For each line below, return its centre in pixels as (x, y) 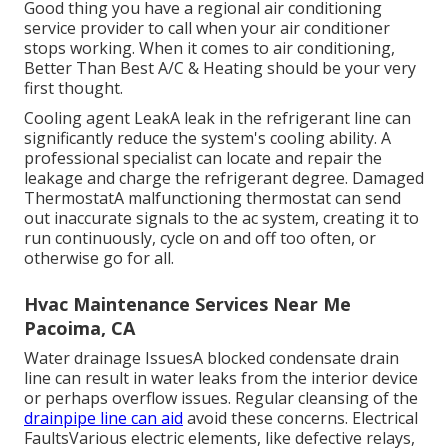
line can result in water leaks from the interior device (221, 377)
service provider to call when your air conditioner (207, 27)
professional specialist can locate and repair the (203, 157)
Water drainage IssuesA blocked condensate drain (211, 357)
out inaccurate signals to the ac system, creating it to (221, 217)
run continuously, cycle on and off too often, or (200, 237)
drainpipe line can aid (103, 417)
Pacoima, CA (79, 327)
